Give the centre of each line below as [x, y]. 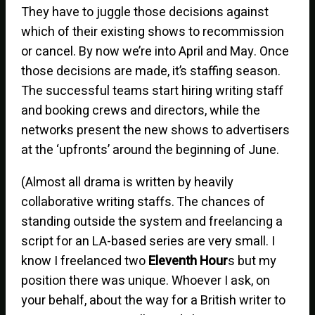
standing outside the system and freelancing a [152, 221]
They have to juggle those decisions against [145, 12]
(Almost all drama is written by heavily [128, 182]
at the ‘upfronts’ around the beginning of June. [150, 150]
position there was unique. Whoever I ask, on [146, 281]
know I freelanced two [85, 261]
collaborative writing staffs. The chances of [143, 202]
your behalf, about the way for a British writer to [154, 300]
